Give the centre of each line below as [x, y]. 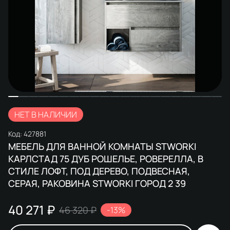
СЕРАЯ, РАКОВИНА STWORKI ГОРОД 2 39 [97, 183]
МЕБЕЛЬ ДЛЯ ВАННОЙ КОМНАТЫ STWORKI [102, 146]
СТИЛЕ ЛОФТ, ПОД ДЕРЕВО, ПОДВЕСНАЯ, [99, 171]
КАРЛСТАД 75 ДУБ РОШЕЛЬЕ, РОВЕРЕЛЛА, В [106, 158]
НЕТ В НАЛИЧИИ [46, 114]
